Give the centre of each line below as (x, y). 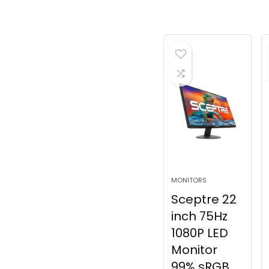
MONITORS (189, 180)
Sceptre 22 (204, 199)
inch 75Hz (200, 216)
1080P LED (200, 233)
